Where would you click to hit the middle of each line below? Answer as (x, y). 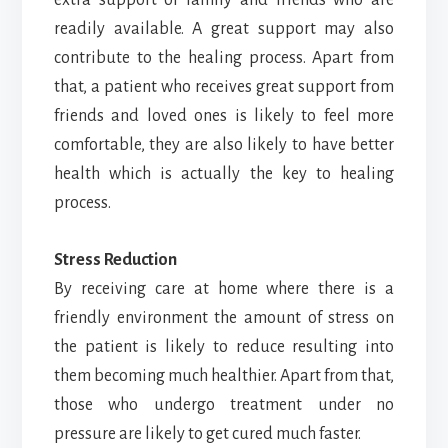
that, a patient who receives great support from (224, 86)
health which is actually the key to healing (224, 173)
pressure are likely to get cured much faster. (207, 433)
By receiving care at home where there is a (224, 288)
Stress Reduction (115, 259)
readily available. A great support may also (224, 28)
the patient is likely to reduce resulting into (224, 346)
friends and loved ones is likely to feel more (224, 115)
